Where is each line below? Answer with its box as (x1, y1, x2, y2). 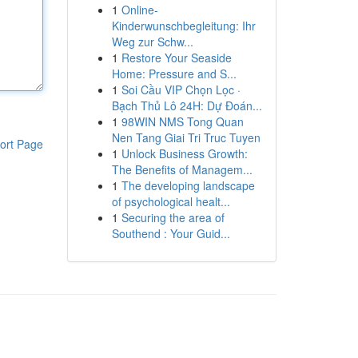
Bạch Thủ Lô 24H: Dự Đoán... (111, 97, 262, 113)
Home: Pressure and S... (111, 66, 237, 82)
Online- (121, 2, 158, 18)
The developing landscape (121, 177, 255, 193)
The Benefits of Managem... (111, 161, 253, 177)
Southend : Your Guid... (111, 225, 230, 241)
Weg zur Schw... (111, 34, 193, 50)
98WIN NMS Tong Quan (121, 113, 244, 129)
